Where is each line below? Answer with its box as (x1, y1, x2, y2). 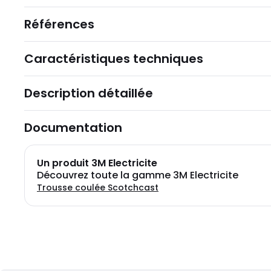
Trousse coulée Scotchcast (37, 181, 158, 194)
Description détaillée (24, 85, 153, 102)
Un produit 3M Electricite (37, 156, 157, 170)
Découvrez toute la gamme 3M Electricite (37, 168, 238, 182)
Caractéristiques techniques (24, 50, 203, 67)
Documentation (24, 119, 122, 136)
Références (24, 16, 94, 33)
